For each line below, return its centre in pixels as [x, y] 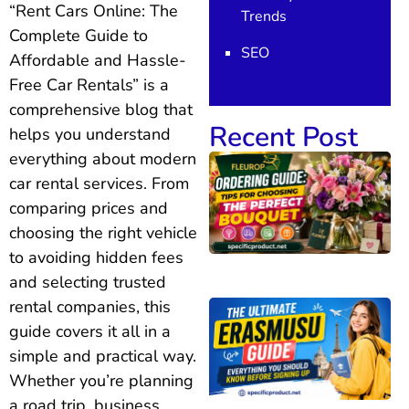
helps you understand [90, 135]
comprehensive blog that [101, 110]
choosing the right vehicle [103, 233]
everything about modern [103, 159]
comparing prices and [89, 209]
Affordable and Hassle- [98, 61]
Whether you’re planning [101, 381]
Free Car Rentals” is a [89, 85]
